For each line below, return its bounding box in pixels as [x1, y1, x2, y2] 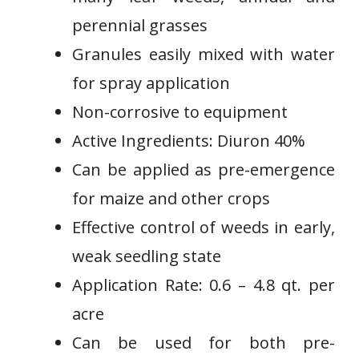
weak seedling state [72, 245, 221, 267]
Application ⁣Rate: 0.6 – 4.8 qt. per [72, 274, 335, 296]
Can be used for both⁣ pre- [72, 332, 335, 353]
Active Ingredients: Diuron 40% [72, 130, 305, 151]
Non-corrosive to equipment [72, 101, 288, 123]
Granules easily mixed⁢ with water [72, 43, 335, 65]
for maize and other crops [72, 188, 270, 209]
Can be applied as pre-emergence [72, 159, 335, 180]
